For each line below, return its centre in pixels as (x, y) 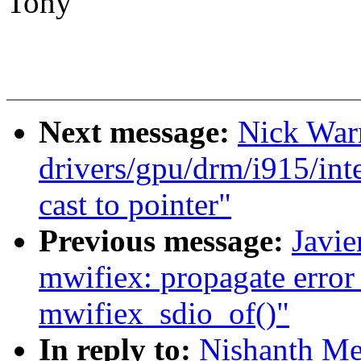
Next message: (138, 132)
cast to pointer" (135, 205)
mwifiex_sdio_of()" (164, 313)
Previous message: (165, 241)
